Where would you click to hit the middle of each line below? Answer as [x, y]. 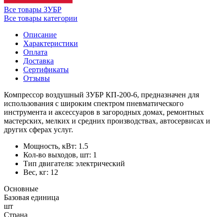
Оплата [35, 52]
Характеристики [51, 43]
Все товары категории [41, 18]
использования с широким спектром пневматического [94, 103]
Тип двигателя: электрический [74, 163]
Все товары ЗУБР [33, 9]
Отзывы [37, 78]
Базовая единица [31, 197]
